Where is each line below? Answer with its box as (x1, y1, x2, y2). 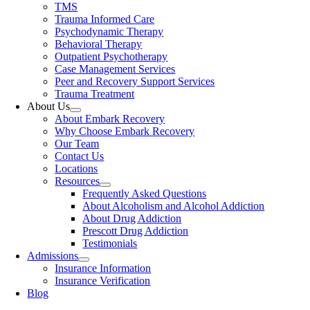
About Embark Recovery (55, 113, 165, 125)
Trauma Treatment (55, 88, 135, 100)
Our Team (55, 138, 100, 149)
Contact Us (55, 150, 104, 162)
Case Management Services (55, 63, 176, 75)
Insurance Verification (55, 275, 151, 286)
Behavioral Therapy (55, 38, 143, 50)
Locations (55, 163, 98, 174)
